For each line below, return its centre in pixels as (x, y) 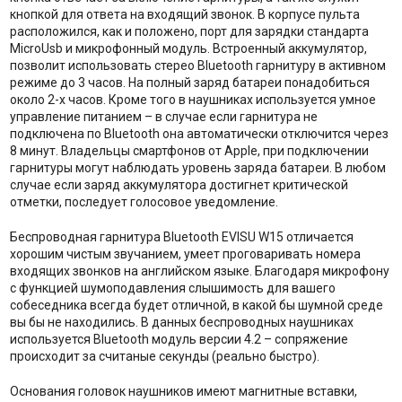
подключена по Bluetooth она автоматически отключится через (199, 134)
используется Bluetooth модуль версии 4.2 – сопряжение (179, 340)
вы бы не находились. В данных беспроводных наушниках (181, 323)
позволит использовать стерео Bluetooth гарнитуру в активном (197, 66)
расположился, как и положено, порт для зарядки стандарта (189, 32)
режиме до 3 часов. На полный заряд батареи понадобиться (189, 83)
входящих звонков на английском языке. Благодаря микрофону (199, 271)
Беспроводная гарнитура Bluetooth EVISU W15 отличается (181, 237)
